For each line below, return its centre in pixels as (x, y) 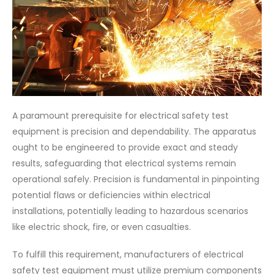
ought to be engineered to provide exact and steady (125, 147)
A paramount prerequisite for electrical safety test (120, 115)
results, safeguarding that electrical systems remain (124, 163)
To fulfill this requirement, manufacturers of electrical (128, 254)
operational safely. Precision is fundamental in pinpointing (136, 179)
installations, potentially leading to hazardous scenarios (130, 211)
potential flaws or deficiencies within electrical (111, 195)
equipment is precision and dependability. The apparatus (134, 131)
